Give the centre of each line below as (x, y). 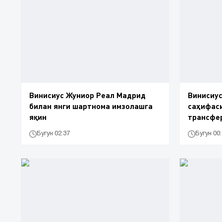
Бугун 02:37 (53, 134)
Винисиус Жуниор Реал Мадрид (87, 95)
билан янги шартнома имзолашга (91, 106)
